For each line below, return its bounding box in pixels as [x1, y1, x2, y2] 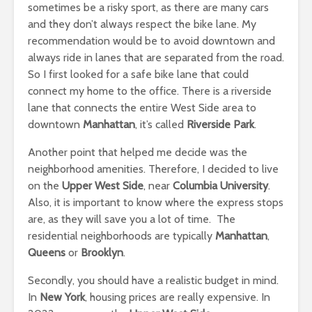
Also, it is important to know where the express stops [28, 196, 283, 209]
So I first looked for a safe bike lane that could [28, 68, 249, 81]
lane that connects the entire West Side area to [28, 101, 256, 114]
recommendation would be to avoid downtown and [28, 34, 275, 47]
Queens [28, 246, 65, 259]
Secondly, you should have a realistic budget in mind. [28, 274, 279, 287]
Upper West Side [62, 179, 143, 192]
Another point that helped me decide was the [28, 146, 247, 159]
